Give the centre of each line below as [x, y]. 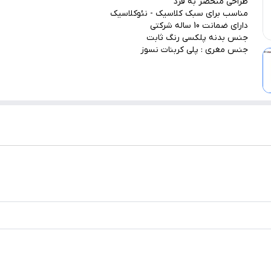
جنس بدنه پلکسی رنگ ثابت [197, 38]
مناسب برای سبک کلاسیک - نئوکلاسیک [179, 14]
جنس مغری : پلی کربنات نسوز [194, 50]
